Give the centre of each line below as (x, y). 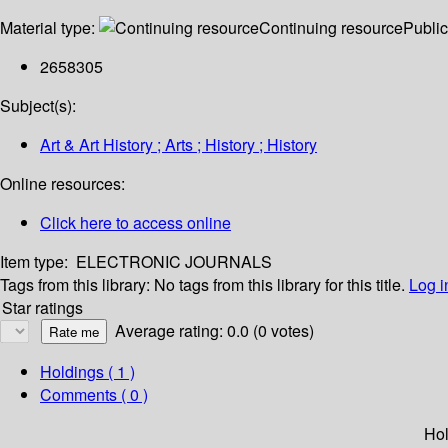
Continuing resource (331, 28)
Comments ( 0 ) (94, 395)
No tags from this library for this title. (279, 285)
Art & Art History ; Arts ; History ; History (178, 145)
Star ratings (42, 308)
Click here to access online (135, 223)
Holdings (72, 372)
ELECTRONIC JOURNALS (174, 262)
